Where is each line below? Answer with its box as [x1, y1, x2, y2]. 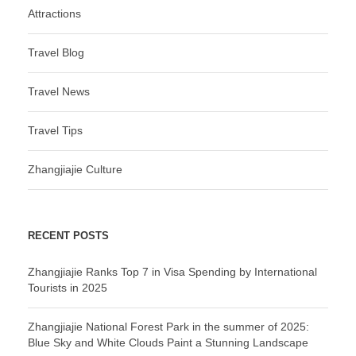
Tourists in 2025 [28, 281, 107, 295]
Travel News [28, 85, 90, 99]
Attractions [28, 7, 81, 21]
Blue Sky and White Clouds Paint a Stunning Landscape [28, 336, 308, 350]
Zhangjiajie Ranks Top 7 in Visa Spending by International [28, 265, 317, 279]
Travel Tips [28, 124, 83, 137]
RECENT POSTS [28, 230, 109, 242]
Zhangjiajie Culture [28, 163, 122, 176]
